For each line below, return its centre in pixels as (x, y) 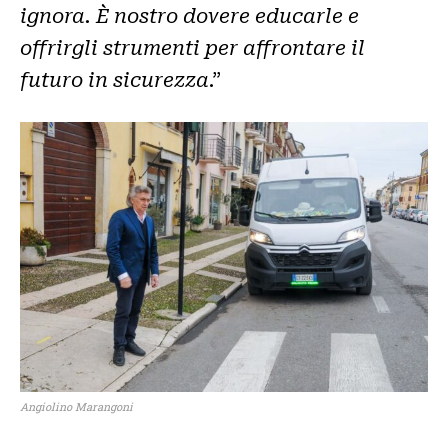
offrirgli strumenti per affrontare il (192, 47)
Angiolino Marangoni (76, 407)
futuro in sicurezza (114, 79)
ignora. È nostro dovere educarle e (189, 15)
